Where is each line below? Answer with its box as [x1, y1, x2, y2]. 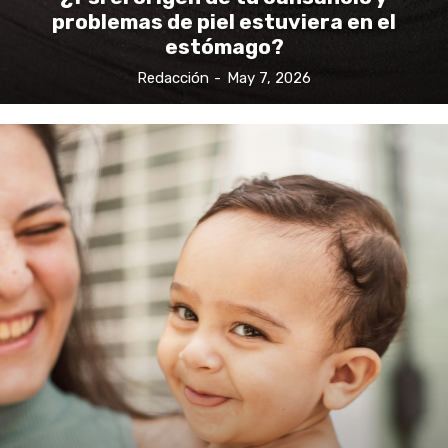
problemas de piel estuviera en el [52, 8, 396, 34]
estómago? [164, 33, 284, 59]
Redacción [137, 68, 209, 87]
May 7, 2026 [227, 68, 311, 87]
